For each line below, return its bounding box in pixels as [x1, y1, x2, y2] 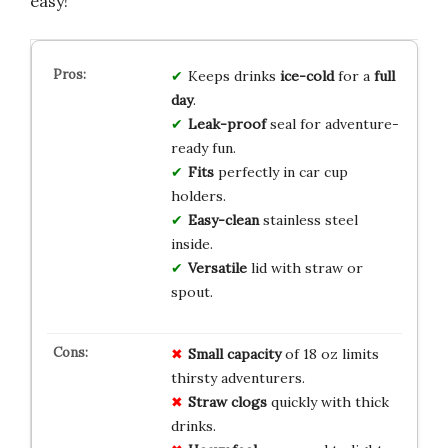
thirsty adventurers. [170, 368, 305, 387]
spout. [170, 282, 213, 301]
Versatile [187, 258, 247, 277]
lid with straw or [246, 258, 363, 277]
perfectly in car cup [213, 162, 348, 181]
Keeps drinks [187, 66, 280, 85]
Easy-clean [187, 210, 259, 229]
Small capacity [187, 344, 281, 363]
